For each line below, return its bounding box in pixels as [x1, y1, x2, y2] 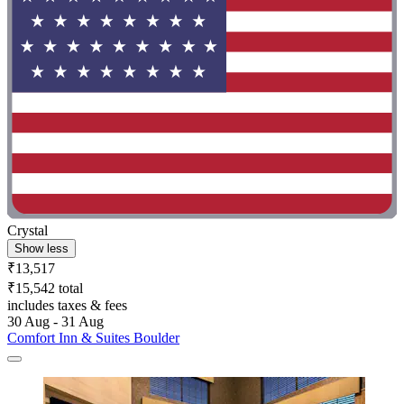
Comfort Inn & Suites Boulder [7, 329, 179, 345]
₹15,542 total [7, 280, 83, 296]
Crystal [7, 222, 48, 238]
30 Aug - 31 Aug [7, 313, 104, 329]
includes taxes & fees [7, 297, 127, 313]
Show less [14, 241, 69, 255]
